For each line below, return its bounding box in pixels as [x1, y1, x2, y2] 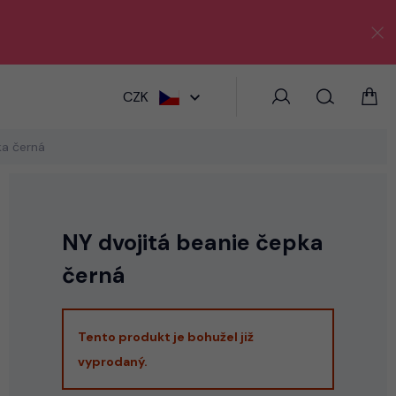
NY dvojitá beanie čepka [62, 228, 324, 257]
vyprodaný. [78, 353, 148, 369]
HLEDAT [202, 86, 250, 102]
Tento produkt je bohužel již [78, 328, 254, 345]
